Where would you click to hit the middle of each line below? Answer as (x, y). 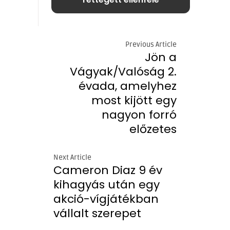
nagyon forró (139, 114)
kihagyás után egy (107, 184)
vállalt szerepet (97, 213)
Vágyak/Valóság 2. (123, 71)
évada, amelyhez (128, 86)
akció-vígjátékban (106, 199)
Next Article (72, 157)
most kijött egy (134, 100)
